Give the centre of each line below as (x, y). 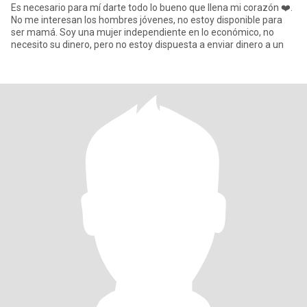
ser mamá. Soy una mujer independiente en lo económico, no (143, 32)
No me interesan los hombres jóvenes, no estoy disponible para (147, 20)
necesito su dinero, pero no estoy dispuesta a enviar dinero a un (147, 45)
